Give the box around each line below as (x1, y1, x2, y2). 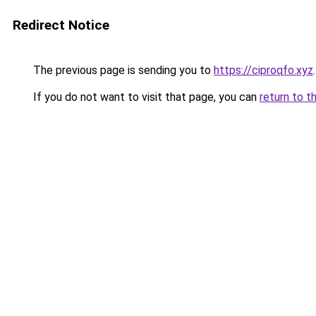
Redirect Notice (13, 17, 109, 33)
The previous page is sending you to (30, 63, 214, 77)
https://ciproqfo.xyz (214, 63, 313, 77)
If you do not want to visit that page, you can (30, 90, 260, 104)
